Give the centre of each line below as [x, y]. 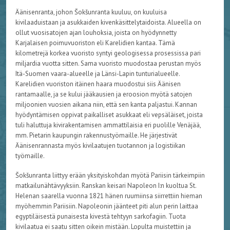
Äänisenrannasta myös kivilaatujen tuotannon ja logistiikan [100, 146]
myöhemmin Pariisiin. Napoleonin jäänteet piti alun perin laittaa [107, 206]
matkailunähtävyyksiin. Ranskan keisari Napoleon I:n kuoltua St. [106, 186]
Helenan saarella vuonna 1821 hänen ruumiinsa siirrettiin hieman [109, 196]
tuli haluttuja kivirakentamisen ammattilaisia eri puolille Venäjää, [108, 125]
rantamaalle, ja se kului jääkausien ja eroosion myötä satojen [103, 94]
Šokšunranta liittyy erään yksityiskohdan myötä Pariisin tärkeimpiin [110, 176]
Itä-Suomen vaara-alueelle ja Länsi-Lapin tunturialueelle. [97, 74]
